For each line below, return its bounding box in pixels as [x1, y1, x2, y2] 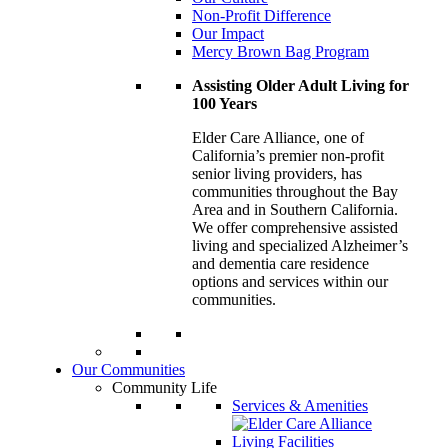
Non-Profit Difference [192, 6, 331, 24]
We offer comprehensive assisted [192, 218, 398, 236]
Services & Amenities [232, 396, 368, 414]
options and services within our [192, 272, 388, 290]
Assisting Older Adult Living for [192, 76, 409, 94]
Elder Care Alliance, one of [192, 128, 364, 146]
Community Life [112, 378, 217, 396]
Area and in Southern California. [192, 200, 398, 218]
